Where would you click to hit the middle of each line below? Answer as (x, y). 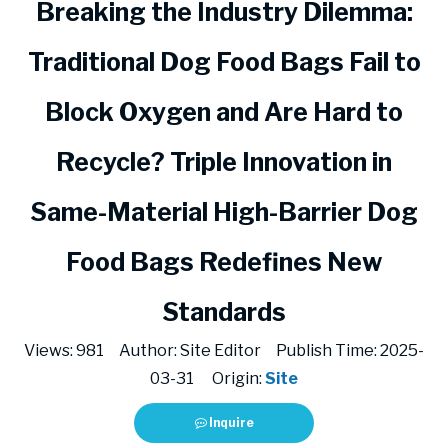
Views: (50, 350)
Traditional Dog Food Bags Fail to (224, 62)
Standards (224, 312)
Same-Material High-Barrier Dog (224, 212)
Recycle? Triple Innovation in (224, 162)
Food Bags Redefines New (224, 262)
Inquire (231, 422)
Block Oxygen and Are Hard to (224, 112)
